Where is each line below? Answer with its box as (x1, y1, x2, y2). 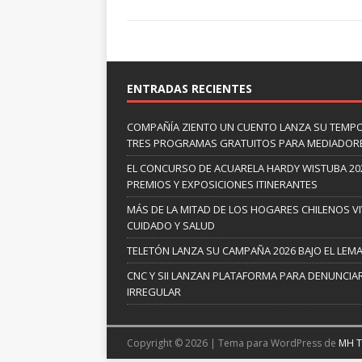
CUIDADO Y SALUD (127, 217, 215, 233)
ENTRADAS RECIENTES (127, 80, 252, 96)
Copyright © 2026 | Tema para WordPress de (127, 335, 339, 350)
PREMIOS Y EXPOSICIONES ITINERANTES (127, 176, 318, 192)
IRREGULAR (127, 284, 181, 299)
